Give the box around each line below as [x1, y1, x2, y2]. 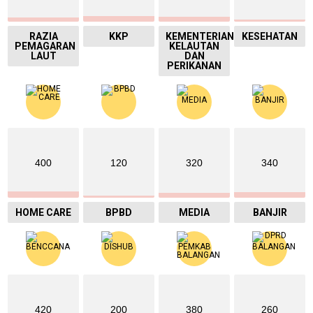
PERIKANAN [167, 60, 221, 71]
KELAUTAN [169, 41, 219, 52]
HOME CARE [15, 207, 71, 218]
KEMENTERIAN [166, 31, 234, 42]
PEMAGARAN [15, 41, 75, 52]
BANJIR [252, 207, 287, 218]
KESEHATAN [242, 31, 298, 42]
